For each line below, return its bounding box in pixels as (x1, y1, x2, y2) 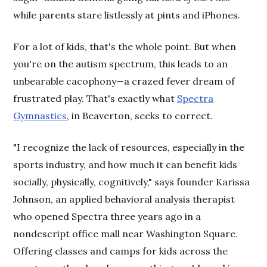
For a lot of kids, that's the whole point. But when (13, 40, 237, 52)
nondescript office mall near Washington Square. (13, 227, 238, 240)
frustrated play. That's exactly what (13, 92, 178, 104)
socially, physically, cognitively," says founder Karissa (13, 175, 250, 188)
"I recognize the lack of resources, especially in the (13, 141, 245, 153)
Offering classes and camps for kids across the (13, 244, 228, 257)
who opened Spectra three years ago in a (13, 210, 201, 222)
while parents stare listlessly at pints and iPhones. (13, 8, 241, 21)
